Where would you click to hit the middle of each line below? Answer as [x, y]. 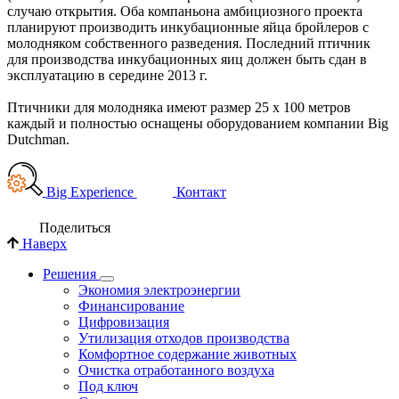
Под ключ [108, 387]
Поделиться [75, 228]
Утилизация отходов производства [184, 338]
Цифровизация [124, 322]
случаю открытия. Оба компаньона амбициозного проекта [185, 11]
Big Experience [91, 191]
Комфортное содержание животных [187, 354]
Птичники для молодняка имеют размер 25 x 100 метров [179, 107]
